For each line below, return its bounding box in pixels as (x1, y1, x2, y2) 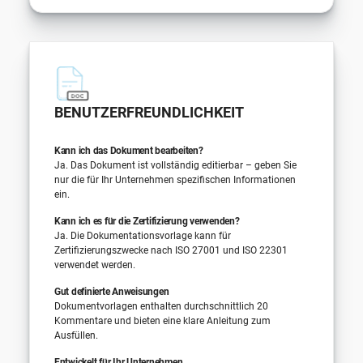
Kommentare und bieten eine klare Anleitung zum (53, 314, 271, 327)
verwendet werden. (53, 258, 135, 271)
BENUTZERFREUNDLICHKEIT (53, 103, 244, 121)
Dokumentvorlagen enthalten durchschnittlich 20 (53, 300, 268, 312)
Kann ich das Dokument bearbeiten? (53, 144, 203, 156)
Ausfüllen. (53, 329, 98, 341)
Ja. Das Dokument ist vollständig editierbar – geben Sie (53, 159, 297, 171)
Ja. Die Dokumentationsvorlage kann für (53, 229, 231, 241)
